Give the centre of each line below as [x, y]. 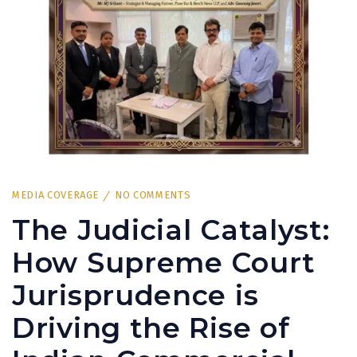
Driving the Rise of [151, 328]
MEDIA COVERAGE [56, 195]
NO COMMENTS [153, 195]
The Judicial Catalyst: [171, 230]
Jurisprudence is [135, 296]
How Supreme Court [164, 263]
